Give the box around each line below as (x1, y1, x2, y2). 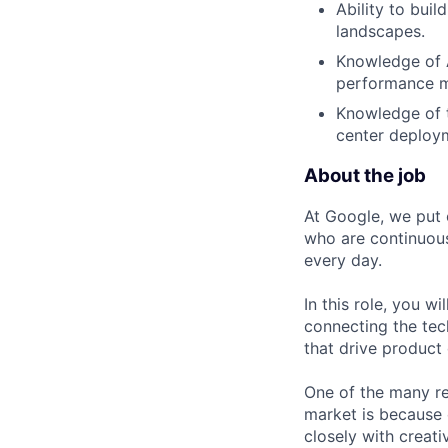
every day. (304, 250, 382, 271)
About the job (304, 163, 426, 187)
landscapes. (336, 20, 425, 41)
